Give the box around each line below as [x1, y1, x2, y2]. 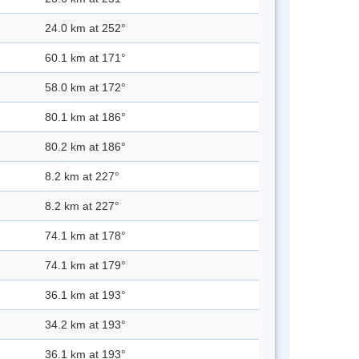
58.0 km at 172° [45, 81, 126, 95]
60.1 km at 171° [45, 51, 126, 65]
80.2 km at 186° [45, 140, 126, 154]
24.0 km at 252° [45, 22, 126, 35]
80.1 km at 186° [45, 111, 126, 124]
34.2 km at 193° [45, 318, 126, 332]
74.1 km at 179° [45, 259, 126, 272]
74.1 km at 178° [45, 229, 126, 243]
